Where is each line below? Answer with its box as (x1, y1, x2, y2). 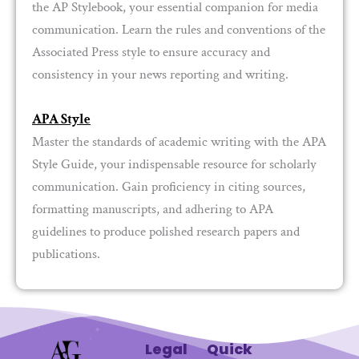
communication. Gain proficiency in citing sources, (32, 177, 305, 196)
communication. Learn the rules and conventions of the (32, 20, 325, 38)
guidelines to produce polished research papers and (32, 222, 300, 240)
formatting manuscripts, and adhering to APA (32, 200, 273, 218)
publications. (32, 244, 100, 263)
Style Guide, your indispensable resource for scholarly (32, 155, 317, 173)
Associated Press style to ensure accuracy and (32, 42, 270, 61)
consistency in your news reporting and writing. (32, 65, 288, 83)
